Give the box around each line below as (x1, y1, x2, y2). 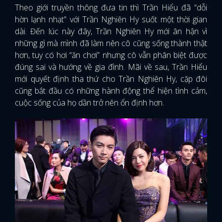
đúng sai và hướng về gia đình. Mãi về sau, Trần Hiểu (15, 61, 207, 72)
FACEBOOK (60, 14, 98, 24)
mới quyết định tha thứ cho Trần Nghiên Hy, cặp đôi (15, 73, 207, 84)
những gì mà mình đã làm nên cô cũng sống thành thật (15, 37, 207, 49)
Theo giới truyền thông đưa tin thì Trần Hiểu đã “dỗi (15, 1, 207, 13)
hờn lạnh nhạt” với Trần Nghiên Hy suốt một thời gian (15, 13, 207, 25)
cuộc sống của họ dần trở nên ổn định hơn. (15, 97, 164, 108)
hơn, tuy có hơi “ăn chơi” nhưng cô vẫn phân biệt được (15, 49, 207, 60)
